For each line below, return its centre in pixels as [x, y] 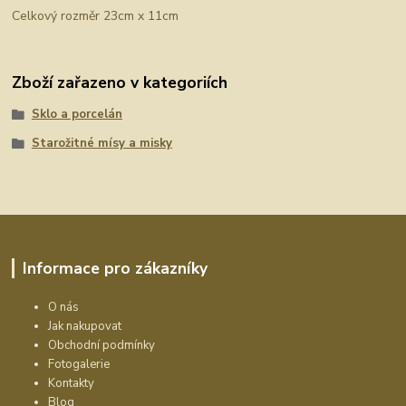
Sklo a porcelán [77, 115]
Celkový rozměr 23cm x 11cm [96, 15]
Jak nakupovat [85, 326]
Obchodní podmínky [102, 345]
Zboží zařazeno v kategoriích [120, 83]
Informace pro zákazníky [115, 268]
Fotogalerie [79, 364]
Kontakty [72, 383]
